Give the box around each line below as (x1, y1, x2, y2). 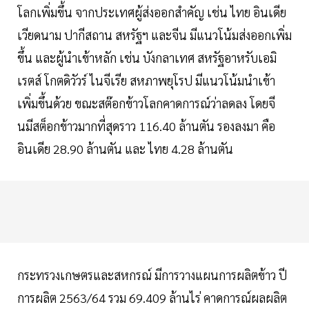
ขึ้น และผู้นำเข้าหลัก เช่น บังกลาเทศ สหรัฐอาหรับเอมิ (17, 50, 277, 66)
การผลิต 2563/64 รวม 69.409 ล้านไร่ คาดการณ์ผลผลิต (17, 290, 287, 306)
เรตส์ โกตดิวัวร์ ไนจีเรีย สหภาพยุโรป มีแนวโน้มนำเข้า (17, 72, 275, 89)
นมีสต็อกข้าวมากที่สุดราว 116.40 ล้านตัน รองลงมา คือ (17, 118, 275, 134)
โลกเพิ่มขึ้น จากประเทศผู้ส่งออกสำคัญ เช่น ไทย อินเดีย (17, 4, 286, 21)
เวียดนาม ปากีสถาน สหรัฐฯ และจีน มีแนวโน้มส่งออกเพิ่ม (17, 27, 292, 43)
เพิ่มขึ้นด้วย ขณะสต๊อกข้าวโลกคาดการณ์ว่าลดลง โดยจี (17, 95, 275, 112)
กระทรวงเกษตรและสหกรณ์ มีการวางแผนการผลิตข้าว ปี (17, 267, 287, 283)
